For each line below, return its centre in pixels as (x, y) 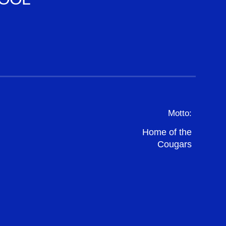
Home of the (167, 132)
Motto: (180, 113)
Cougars (174, 144)
